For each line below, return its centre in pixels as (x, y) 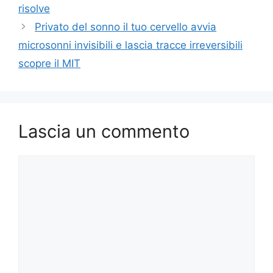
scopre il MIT (49, 64)
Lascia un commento (104, 132)
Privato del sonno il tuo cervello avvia (126, 27)
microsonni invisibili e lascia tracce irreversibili (130, 45)
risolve (34, 9)
